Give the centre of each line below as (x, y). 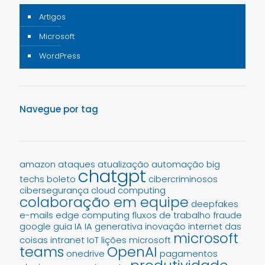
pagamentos (189, 254)
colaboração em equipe (104, 202)
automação (178, 165)
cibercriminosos (183, 180)
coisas (34, 240)
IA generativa (114, 227)
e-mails (36, 216)
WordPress (60, 56)
